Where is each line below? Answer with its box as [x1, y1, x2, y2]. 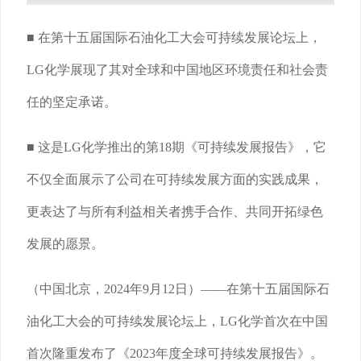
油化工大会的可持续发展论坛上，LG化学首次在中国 [27, 314, 328, 329]
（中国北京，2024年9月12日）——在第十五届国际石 [27, 282, 330, 297]
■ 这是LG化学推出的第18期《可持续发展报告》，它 [27, 140, 326, 155]
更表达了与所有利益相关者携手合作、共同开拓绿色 [27, 205, 323, 219]
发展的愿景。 [27, 237, 104, 251]
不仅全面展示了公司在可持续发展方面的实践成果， [27, 172, 323, 187]
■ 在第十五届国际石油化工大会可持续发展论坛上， [27, 31, 322, 45]
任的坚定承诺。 [27, 95, 117, 110]
